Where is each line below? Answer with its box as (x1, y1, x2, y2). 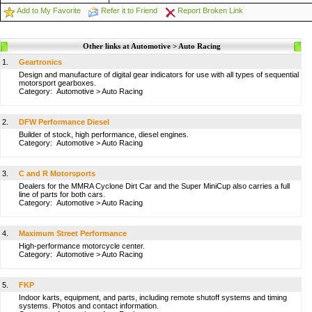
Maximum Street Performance (19, 229, 127, 237)
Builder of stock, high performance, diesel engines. (19, 130, 189, 139)
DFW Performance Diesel (19, 118, 109, 126)
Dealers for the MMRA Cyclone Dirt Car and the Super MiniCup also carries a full (19, 182, 290, 190)
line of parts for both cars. (19, 190, 105, 198)
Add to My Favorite (17, 6, 81, 15)
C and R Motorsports (19, 169, 95, 178)
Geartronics (19, 58, 62, 66)
